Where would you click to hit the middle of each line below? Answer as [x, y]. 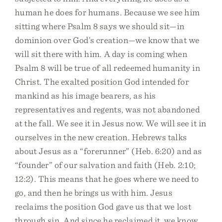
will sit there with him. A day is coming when [101, 54]
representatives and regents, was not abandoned [107, 109]
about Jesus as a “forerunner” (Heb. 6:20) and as [109, 151]
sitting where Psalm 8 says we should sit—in [100, 26]
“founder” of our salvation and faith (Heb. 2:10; [106, 165]
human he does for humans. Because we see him [108, 12]
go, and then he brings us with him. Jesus [94, 193]
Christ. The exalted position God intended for [102, 82]
